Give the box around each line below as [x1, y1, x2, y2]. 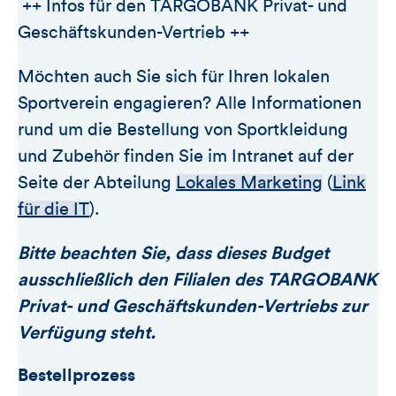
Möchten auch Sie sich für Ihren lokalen [18, 67, 330, 86]
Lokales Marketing [176, 173, 323, 192]
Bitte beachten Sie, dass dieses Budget [18, 244, 329, 263]
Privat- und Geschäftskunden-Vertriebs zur [18, 297, 368, 316]
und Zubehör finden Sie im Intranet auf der [18, 147, 354, 165]
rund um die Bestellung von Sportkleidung [18, 120, 348, 139]
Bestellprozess [18, 366, 135, 385]
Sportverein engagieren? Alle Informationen [18, 94, 362, 112]
